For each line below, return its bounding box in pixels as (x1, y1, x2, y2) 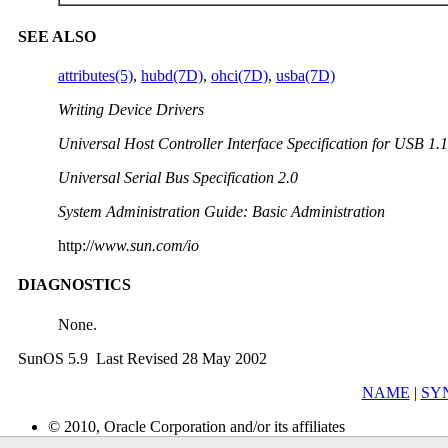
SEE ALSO (18, 27, 96, 45)
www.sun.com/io (94, 237, 199, 254)
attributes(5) (58, 67, 133, 84)
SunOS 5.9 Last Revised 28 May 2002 (18, 349, 267, 367)
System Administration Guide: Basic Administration (58, 203, 385, 220)
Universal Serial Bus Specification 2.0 (58, 169, 298, 186)
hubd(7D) (141, 67, 203, 84)
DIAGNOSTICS (18, 276, 131, 294)
